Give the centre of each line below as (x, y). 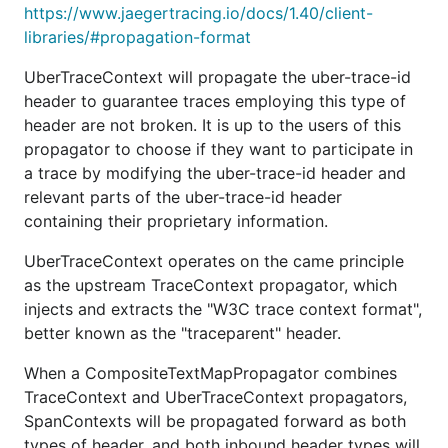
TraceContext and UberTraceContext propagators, (215, 397)
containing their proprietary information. (176, 221)
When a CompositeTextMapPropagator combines (210, 373)
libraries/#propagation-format (137, 37)
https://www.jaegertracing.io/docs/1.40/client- (198, 13)
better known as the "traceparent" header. (182, 333)
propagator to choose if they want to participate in (218, 149)
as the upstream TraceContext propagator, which (210, 285)
